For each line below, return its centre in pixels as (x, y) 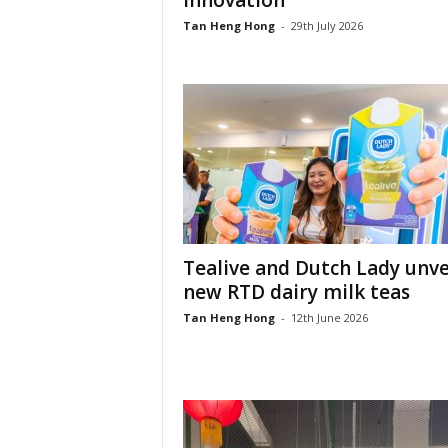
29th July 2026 (326, 25)
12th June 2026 (329, 317)
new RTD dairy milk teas (296, 292)
